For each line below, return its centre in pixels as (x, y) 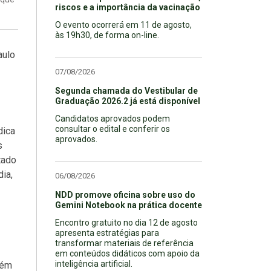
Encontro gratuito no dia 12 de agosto (126, 222)
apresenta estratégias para (107, 233)
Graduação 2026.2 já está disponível (128, 101)
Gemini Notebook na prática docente (129, 205)
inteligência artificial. (94, 263)
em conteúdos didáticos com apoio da (127, 253)
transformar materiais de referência (124, 243)
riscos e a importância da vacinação (128, 7)
